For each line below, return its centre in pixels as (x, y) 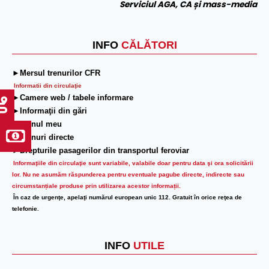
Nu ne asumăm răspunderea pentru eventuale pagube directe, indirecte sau (134, 175)
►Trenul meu (38, 124)
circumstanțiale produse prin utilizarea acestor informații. (96, 186)
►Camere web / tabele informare (73, 98)
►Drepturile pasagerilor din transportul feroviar (101, 151)
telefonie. (26, 209)
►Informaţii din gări (50, 111)
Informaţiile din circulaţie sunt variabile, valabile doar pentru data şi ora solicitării (133, 163)
